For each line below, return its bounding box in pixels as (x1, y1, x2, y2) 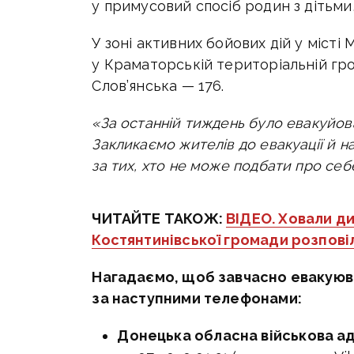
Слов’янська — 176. (92, 77, 224, 95)
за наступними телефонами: (92, 290, 302, 307)
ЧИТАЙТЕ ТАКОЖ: (92, 210, 227, 228)
